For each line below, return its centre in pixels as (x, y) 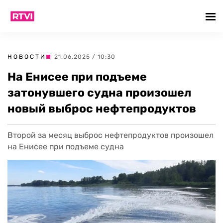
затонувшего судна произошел (99, 93)
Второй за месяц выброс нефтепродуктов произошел (111, 135)
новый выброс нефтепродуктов (102, 109)
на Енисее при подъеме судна (66, 147)
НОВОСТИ (27, 57)
